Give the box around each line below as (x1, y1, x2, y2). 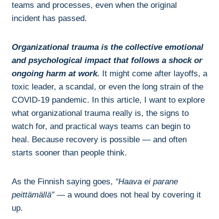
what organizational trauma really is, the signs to (12, 108, 189, 118)
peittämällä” (12, 190, 54, 199)
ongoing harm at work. (12, 68, 102, 78)
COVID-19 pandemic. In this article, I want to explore (12, 95, 205, 105)
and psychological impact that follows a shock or (12, 55, 202, 65)
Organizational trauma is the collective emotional (12, 42, 203, 52)
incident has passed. (12, 13, 87, 23)
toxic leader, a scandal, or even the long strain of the (12, 82, 203, 91)
